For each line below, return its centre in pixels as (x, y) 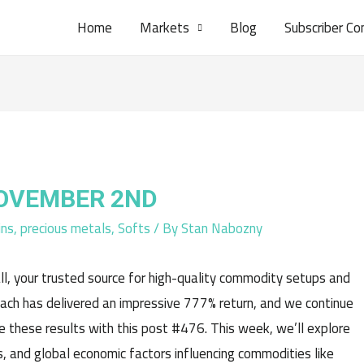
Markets (165, 28)
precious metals (66, 228)
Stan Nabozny (222, 228)
